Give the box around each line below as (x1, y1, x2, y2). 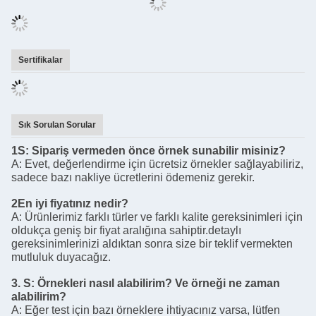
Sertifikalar (18, 19, 63, 29)
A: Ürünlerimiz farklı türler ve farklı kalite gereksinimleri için (11, 175, 303, 187)
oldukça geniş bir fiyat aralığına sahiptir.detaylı (11, 188, 241, 200)
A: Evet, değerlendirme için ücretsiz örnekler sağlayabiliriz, (11, 122, 303, 134)
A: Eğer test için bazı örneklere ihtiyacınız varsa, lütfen (11, 268, 280, 280)
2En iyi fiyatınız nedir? (11, 162, 128, 174)
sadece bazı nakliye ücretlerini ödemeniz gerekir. (11, 135, 255, 147)
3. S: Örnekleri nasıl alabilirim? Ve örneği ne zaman (11, 241, 280, 253)
